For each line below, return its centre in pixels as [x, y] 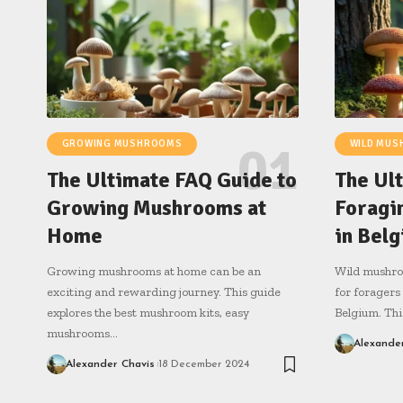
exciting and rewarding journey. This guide [164, 291]
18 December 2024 [203, 364]
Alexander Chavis [110, 364]
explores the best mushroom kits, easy [148, 312]
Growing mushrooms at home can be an [154, 271]
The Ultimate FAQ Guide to [172, 179]
